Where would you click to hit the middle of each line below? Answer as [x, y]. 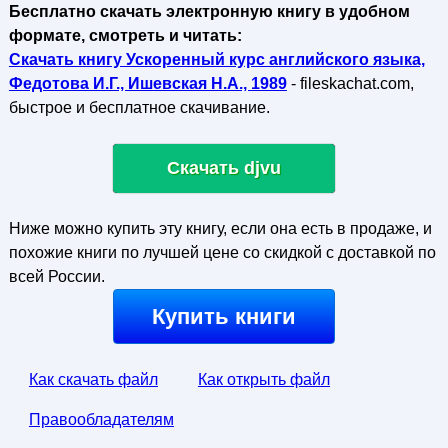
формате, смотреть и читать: [125, 35]
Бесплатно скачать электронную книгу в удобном [209, 11]
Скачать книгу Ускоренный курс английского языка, [216, 59]
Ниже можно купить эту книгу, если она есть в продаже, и [220, 228]
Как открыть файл [263, 379]
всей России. [56, 276]
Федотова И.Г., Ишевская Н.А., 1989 [147, 83]
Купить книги [223, 316]
